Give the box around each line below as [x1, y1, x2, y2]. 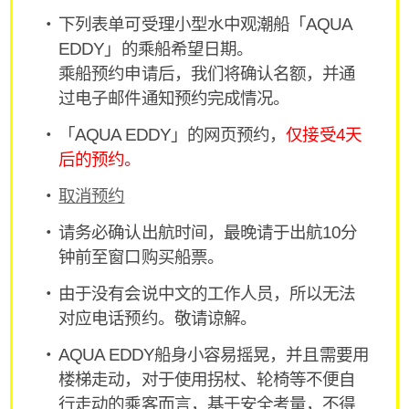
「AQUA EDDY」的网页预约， [58, 125, 287, 145]
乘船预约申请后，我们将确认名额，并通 [58, 64, 356, 84]
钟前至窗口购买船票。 [58, 247, 224, 267]
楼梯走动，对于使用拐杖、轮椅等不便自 [58, 370, 356, 390]
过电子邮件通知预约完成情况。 [58, 89, 290, 109]
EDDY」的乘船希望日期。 [58, 39, 254, 59]
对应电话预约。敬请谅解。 [58, 309, 257, 329]
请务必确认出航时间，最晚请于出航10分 [58, 223, 358, 243]
